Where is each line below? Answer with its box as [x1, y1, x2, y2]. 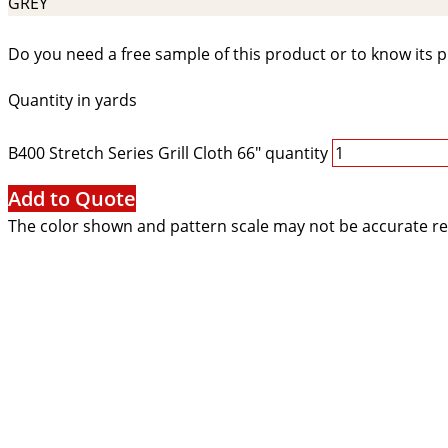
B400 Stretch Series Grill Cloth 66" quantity [8, 142, 328, 165]
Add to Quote [8, 185, 136, 213]
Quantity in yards [8, 89, 137, 112]
